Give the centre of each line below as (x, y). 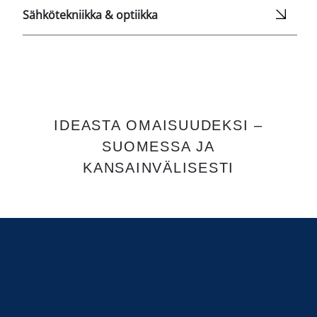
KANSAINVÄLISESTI (158, 168)
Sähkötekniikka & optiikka (90, 15)
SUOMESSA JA (158, 147)
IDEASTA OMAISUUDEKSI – (158, 126)
